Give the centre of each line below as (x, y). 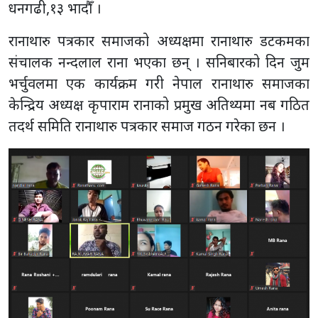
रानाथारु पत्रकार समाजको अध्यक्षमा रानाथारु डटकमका (159, 41)
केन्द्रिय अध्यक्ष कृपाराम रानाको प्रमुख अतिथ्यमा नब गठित (159, 105)
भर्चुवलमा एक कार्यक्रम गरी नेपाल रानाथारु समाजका (159, 84)
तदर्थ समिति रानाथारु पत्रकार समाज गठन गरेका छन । (147, 126)
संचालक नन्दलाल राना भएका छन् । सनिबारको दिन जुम (159, 62)
